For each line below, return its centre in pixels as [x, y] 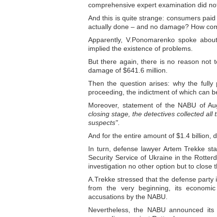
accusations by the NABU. [128, 197]
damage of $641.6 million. [128, 70]
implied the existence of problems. [140, 48]
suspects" [103, 123]
